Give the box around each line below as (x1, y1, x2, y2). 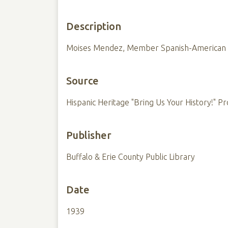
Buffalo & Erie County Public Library (66, 152, 195, 161)
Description (66, 20, 121, 32)
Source (66, 75, 99, 87)
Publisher (66, 129, 111, 141)
